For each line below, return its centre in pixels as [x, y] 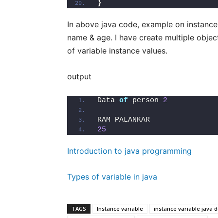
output [79, 76]
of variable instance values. [117, 51]
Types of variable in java [112, 177]
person [145, 100]
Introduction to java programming [129, 151]
